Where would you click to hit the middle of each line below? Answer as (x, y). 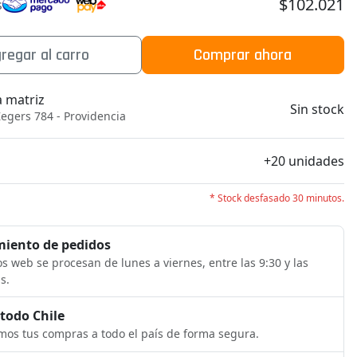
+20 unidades (304, 161)
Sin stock (317, 109)
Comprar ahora (243, 55)
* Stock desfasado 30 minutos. (277, 198)
